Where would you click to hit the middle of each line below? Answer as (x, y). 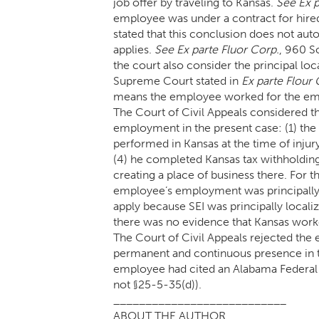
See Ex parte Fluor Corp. (217, 49)
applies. (134, 49)
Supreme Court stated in (177, 81)
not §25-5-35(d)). (157, 284)
